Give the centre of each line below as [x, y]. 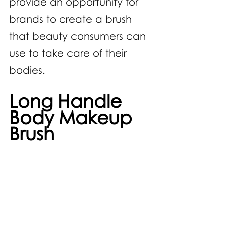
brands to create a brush [72, 19]
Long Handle [68, 101]
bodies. [27, 70]
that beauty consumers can [79, 36]
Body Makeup [73, 117]
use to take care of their [69, 53]
